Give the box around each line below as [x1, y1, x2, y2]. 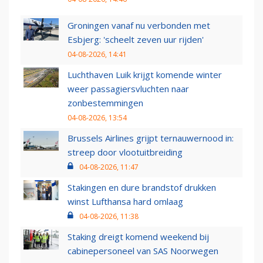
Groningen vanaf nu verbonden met [68, 19, 210, 32]
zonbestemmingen [68, 97, 143, 109]
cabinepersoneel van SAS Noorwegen [68, 245, 218, 257]
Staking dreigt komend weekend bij [68, 231, 209, 243]
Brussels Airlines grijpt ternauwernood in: [68, 132, 234, 144]
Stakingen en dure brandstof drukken [68, 181, 216, 194]
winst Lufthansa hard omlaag [68, 195, 183, 208]
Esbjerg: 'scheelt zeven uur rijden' [68, 33, 204, 46]
